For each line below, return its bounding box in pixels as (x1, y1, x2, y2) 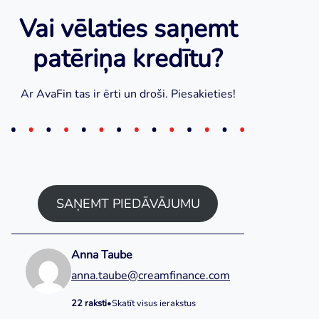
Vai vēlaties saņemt (19, 11, 237, 46)
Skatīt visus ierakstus (112, 296, 196, 310)
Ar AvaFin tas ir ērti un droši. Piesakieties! (20, 85, 236, 102)
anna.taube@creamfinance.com (71, 267, 230, 283)
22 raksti (71, 296, 107, 310)
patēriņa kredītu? (33, 41, 223, 75)
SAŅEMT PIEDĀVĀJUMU (56, 194, 200, 212)
